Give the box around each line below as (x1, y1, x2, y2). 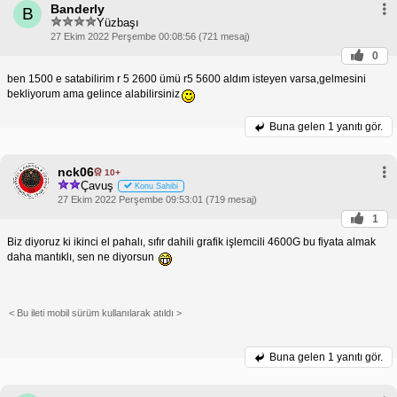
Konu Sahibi (135, 181, 178, 191)
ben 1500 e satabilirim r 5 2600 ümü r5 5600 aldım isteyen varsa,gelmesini (7, 73, 366, 86)
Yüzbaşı (97, 15, 139, 29)
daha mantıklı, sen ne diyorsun (7, 251, 157, 264)
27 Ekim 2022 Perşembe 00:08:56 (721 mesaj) (51, 31, 250, 43)
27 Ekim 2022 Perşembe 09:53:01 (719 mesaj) (58, 194, 257, 206)
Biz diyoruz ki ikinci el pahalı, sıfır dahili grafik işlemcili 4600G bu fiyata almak (7, 236, 376, 249)
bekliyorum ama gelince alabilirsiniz (7, 88, 180, 101)
